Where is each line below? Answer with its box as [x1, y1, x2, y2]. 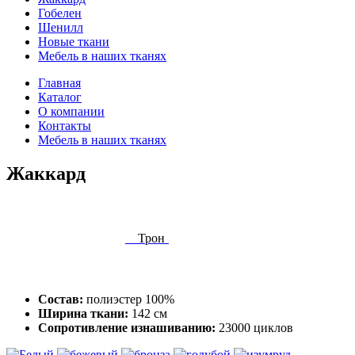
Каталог [38, 90, 82, 104]
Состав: [38, 292, 83, 306]
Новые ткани [38, 35, 109, 48]
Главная [38, 76, 81, 90]
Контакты [38, 119, 91, 132]
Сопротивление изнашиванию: [38, 320, 216, 334]
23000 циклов [216, 320, 293, 334]
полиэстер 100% [83, 292, 174, 306]
